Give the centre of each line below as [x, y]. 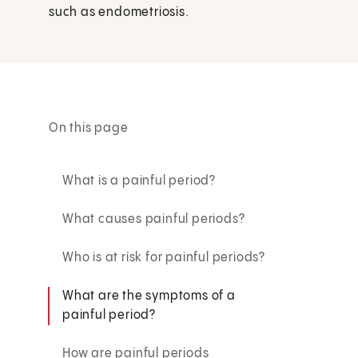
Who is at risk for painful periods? [164, 257]
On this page [89, 128]
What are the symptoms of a [149, 296]
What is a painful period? [139, 181]
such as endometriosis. [119, 13]
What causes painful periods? [154, 219]
